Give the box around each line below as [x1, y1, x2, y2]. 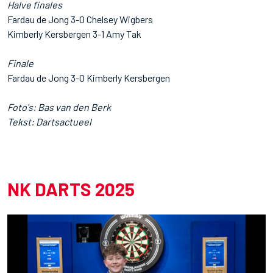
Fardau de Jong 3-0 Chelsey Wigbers [7, 13, 153, 25]
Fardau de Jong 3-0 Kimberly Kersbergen [7, 71, 170, 83]
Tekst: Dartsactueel [7, 115, 91, 127]
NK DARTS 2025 [7, 177, 135, 200]
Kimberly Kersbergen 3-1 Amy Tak [7, 27, 141, 40]
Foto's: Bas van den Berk [7, 101, 111, 113]
